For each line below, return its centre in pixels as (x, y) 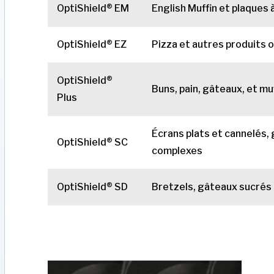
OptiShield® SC (93, 143)
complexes (177, 151)
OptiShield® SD (93, 187)
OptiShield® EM (93, 9)
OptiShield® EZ (92, 45)
